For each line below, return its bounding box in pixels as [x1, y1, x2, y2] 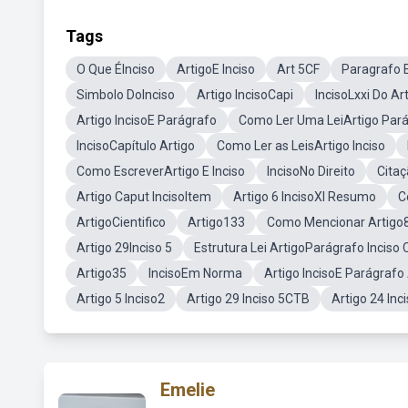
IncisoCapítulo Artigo [76, 138, 195, 153]
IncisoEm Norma [148, 266, 242, 280]
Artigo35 [76, 266, 127, 280]
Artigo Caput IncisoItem [76, 189, 211, 204]
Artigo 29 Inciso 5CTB [187, 291, 310, 306]
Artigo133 [188, 215, 245, 229]
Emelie [160, 379, 215, 401]
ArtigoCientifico [76, 215, 166, 229]
